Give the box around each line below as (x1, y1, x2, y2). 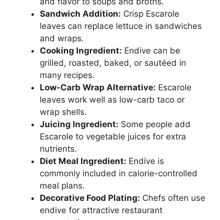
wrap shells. (40, 107, 87, 117)
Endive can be (122, 46, 180, 56)
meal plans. (40, 181, 85, 191)
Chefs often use (140, 193, 205, 203)
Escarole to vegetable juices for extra (40, 132, 186, 142)
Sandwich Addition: (40, 9, 121, 19)
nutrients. (40, 144, 77, 154)
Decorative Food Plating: (40, 193, 140, 203)
